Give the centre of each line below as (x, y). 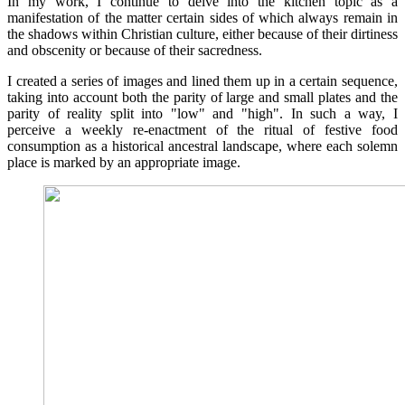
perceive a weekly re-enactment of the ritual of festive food (202, 129)
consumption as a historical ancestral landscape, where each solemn (202, 146)
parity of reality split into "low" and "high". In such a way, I (202, 113)
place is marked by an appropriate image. (124, 162)
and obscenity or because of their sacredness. (135, 50)
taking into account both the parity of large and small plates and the (202, 97)
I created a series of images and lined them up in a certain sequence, (202, 80)
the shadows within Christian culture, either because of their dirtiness (202, 33)
